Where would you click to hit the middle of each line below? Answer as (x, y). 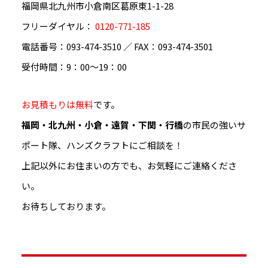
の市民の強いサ (214, 125)
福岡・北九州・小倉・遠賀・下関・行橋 (102, 125)
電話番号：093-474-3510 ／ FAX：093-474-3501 (117, 46)
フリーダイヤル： (57, 26)
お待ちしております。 (66, 206)
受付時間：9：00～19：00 (74, 66)
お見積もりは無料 (57, 105)
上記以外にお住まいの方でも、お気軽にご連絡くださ (129, 166)
